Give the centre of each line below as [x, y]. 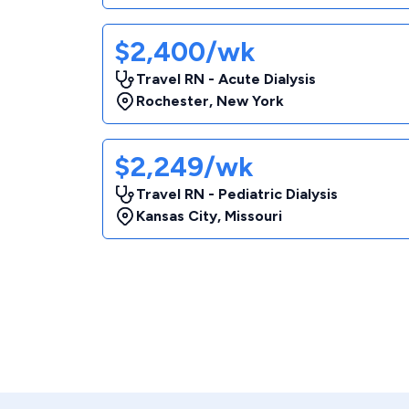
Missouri [253, 216]
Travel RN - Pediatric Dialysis [237, 194]
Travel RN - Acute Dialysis [226, 79]
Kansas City [177, 216]
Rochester [173, 101]
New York [250, 101]
